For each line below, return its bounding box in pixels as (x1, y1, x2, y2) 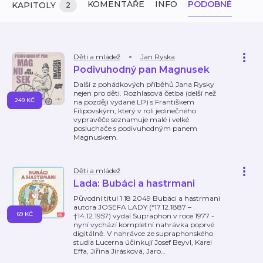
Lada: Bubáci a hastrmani (73, 178, 195, 189)
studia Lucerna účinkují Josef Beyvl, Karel (73, 238, 212, 247)
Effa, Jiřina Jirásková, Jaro (73, 247, 161, 255)
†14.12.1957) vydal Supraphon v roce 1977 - (73, 211, 214, 220)
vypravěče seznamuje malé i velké (73, 115, 189, 124)
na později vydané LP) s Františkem (73, 97, 194, 106)
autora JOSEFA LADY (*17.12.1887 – (73, 203, 191, 211)
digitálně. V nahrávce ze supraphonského (73, 229, 213, 238)
